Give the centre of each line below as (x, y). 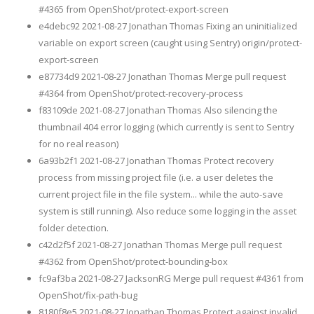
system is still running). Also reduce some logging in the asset (168, 211)
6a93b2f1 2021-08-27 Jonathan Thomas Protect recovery (156, 160)
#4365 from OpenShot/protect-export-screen (134, 9)
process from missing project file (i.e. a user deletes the (156, 177)
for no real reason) (78, 143)
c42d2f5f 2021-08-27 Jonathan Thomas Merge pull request (160, 244)
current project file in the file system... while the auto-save (161, 194)
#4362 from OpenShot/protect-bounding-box (133, 261)
